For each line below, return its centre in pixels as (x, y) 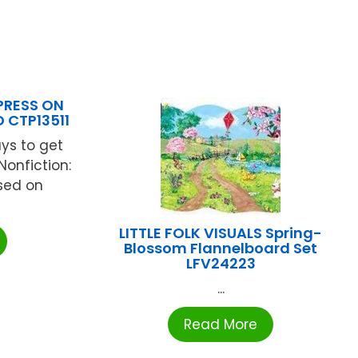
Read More (221, 325)
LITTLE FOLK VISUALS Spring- (221, 233)
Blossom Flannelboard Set (221, 249)
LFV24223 (221, 264)
